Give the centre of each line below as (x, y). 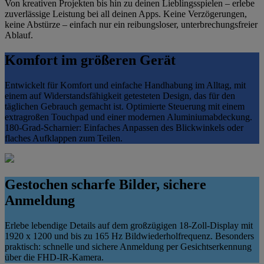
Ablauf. (19, 35)
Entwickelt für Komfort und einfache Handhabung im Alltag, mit (125, 85)
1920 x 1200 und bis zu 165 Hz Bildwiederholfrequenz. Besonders (129, 236)
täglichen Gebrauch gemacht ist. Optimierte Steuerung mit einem (125, 107)
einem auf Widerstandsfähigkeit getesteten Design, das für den (120, 96)
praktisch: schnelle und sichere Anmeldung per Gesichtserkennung (128, 246)
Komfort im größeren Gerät (90, 60)
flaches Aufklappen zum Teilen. (64, 138)
